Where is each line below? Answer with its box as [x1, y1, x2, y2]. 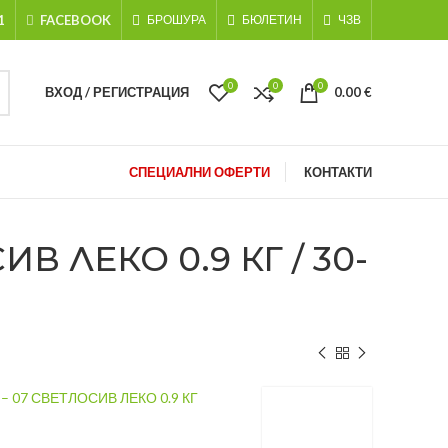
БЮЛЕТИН [242, 12, 302, 27]
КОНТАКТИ [304, 164, 372, 180]
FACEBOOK [40, 11, 111, 28]
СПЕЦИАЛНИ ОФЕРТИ [129, 164, 270, 180]
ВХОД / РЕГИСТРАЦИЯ [45, 84, 189, 100]
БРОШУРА [147, 12, 206, 27]
